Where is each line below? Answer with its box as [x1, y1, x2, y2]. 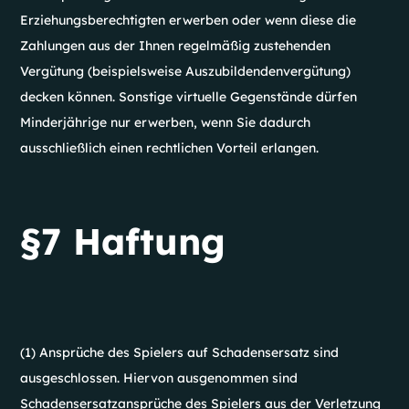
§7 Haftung [20, 218, 226, 264]
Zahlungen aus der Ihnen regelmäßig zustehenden [20, 37, 331, 54]
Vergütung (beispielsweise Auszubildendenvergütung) [20, 63, 351, 79]
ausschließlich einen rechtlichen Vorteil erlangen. [20, 140, 320, 156]
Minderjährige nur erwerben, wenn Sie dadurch [20, 114, 311, 131]
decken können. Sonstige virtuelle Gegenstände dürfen [20, 89, 358, 105]
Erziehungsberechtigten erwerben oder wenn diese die [20, 12, 357, 28]
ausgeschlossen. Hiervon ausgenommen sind [20, 370, 299, 386]
